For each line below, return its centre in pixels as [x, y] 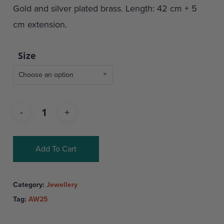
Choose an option [46, 74]
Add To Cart [56, 149]
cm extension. [40, 24]
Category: [29, 184]
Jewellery [62, 184]
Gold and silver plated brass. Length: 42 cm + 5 [105, 8]
